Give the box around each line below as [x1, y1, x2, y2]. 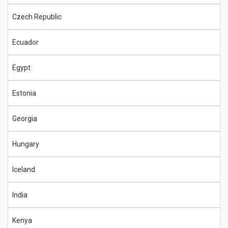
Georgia [12, 114, 37, 123]
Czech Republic [12, 12, 62, 21]
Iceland [12, 165, 35, 174]
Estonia [12, 89, 36, 97]
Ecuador [12, 38, 39, 46]
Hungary [12, 139, 39, 148]
